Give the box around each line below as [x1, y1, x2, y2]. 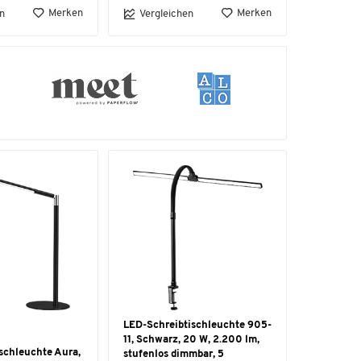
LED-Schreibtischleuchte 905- [123, 320, 272, 330]
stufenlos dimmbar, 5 [123, 349, 224, 359]
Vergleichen [139, 8, 193, 19]
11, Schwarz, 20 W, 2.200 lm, [123, 334, 259, 345]
